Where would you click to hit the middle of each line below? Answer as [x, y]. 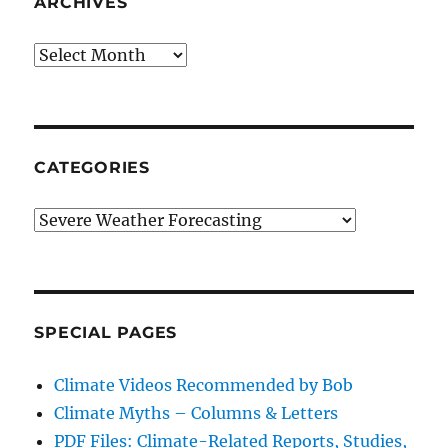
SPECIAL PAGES [106, 333]
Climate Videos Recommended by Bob [204, 385]
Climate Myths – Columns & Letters [196, 413]
